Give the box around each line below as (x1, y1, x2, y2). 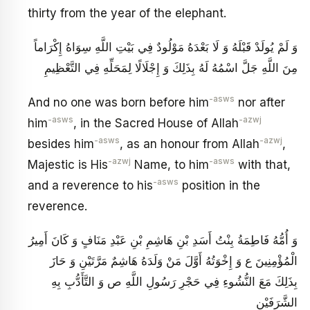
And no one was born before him (28, 95, 209, 109)
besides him (28, 136, 94, 151)
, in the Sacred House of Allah (73, 116, 239, 130)
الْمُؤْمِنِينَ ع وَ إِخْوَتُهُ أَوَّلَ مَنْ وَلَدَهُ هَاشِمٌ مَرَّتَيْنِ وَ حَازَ (50, 254, 298, 268)
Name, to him (131, 157, 209, 172)
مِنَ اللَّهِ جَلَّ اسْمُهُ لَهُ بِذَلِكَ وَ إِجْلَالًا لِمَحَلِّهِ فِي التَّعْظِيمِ (44, 61, 298, 75)
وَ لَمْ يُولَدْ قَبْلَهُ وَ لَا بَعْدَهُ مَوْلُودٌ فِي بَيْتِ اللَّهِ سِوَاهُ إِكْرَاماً (34, 40, 298, 55)
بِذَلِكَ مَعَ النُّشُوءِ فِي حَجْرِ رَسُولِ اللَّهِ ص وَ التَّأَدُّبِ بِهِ (51, 275, 298, 289)
